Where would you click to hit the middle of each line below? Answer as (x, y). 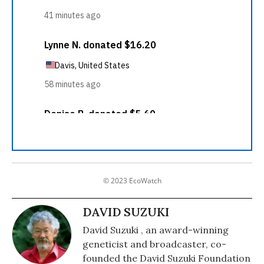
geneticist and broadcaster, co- (154, 244)
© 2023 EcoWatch (132, 181)
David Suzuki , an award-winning (156, 230)
